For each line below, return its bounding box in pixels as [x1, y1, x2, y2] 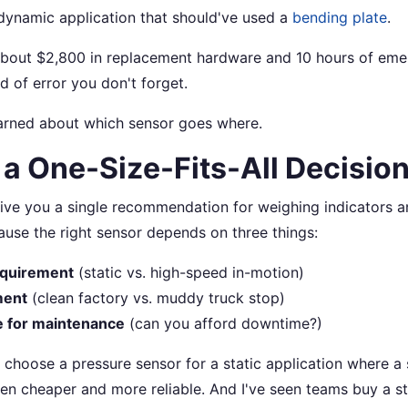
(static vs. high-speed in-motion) [74, 262, 304, 281]
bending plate [292, 7, 387, 26]
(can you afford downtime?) [125, 313, 322, 332]
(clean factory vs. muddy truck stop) [27, 288, 285, 307]
